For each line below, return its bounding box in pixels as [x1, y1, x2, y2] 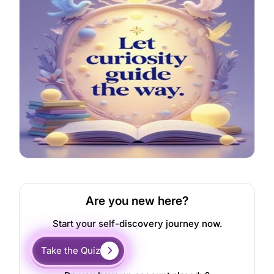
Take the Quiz [41, 245, 101, 257]
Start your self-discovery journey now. [52, 217, 222, 229]
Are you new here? [86, 193, 188, 208]
